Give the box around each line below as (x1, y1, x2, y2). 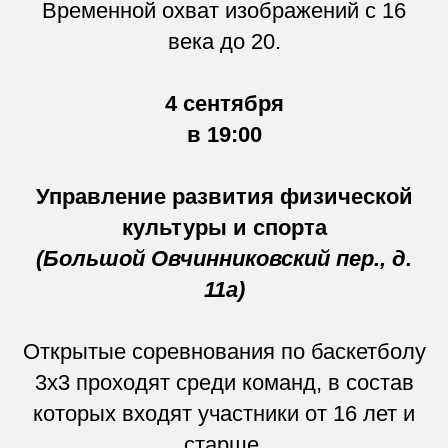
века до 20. (167, 28, 281, 54)
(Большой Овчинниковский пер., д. (36, 245, 412, 271)
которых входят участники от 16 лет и (33, 400, 415, 426)
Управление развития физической (35, 183, 413, 209)
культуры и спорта (121, 214, 327, 240)
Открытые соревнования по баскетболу (22, 338, 426, 364)
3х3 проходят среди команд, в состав (34, 369, 414, 395)
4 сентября (164, 90, 284, 116)
